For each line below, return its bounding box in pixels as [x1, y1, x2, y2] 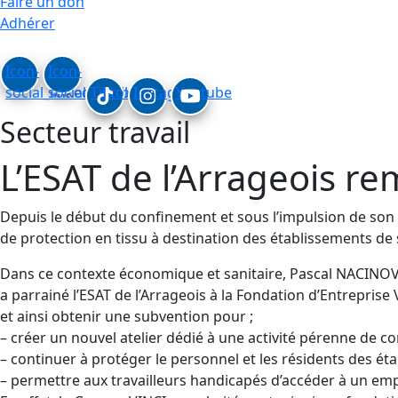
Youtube [176, 83, 232, 103]
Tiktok [91, 83, 132, 103]
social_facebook [48, 83, 155, 103]
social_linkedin [5, 83, 103, 103]
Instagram [133, 83, 203, 103]
